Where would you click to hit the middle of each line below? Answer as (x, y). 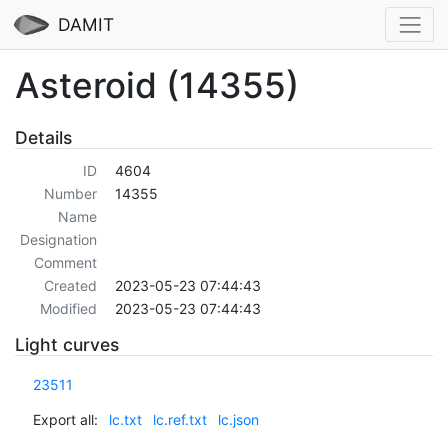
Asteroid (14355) (157, 84)
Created (70, 286)
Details (43, 137)
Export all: (65, 419)
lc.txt (125, 419)
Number (70, 194)
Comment (65, 263)
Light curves (67, 345)
